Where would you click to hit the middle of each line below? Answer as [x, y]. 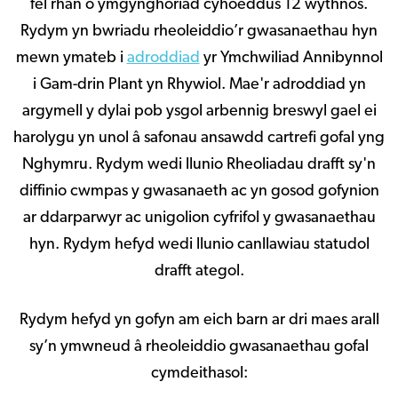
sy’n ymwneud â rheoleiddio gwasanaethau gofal [199, 347]
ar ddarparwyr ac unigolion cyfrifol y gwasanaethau [199, 219]
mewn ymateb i [71, 59]
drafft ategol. [199, 272]
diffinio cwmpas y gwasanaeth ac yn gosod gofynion [199, 192]
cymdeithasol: [199, 374]
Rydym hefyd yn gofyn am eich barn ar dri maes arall [199, 321]
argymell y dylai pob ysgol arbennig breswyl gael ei [199, 112]
